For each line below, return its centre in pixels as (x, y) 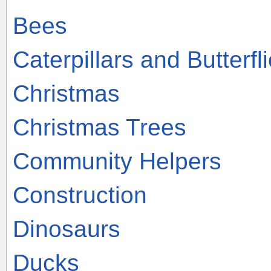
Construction (80, 195)
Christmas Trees (100, 127)
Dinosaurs (67, 229)
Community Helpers (117, 161)
